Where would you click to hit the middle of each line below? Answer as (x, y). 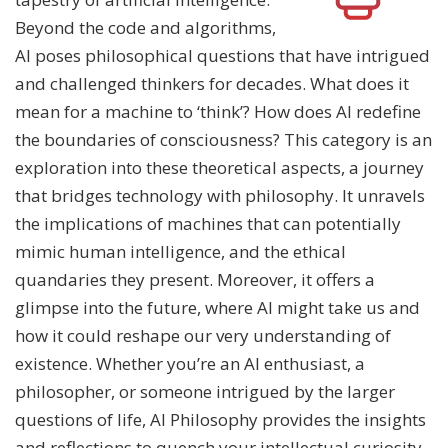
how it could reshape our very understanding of (203, 336)
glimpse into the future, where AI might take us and (217, 308)
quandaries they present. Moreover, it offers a (195, 280)
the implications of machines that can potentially (208, 224)
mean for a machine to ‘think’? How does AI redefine (218, 112)
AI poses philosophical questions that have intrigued (222, 56)
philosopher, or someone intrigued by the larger (205, 392)
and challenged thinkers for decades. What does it (212, 84)
